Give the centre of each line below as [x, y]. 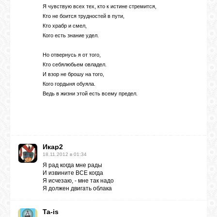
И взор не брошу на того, [73, 74]
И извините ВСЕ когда [73, 173]
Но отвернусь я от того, [72, 55]
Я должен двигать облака [77, 188]
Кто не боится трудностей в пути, [84, 16]
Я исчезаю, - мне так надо [78, 181]
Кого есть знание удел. [71, 35]
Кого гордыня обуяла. [69, 84]
